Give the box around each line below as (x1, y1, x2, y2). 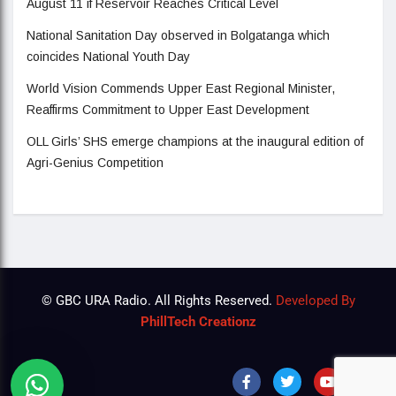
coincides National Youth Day (27, 49, 190, 64)
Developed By (271, 292, 355, 308)
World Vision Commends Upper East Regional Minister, (27, 80, 335, 95)
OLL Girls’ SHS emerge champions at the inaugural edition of (27, 133, 363, 148)
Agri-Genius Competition (27, 155, 164, 170)
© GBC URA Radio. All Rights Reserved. (41, 292, 272, 308)
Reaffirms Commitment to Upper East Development (27, 102, 309, 117)
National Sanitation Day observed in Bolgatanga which (27, 27, 330, 42)
